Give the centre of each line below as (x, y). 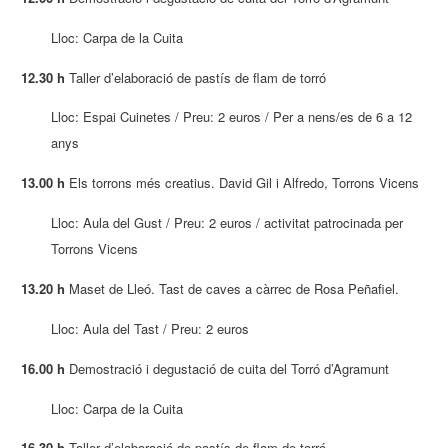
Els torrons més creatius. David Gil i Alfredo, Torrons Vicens (242, 183)
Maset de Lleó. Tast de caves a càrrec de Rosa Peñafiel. (232, 288)
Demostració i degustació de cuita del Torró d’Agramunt (227, 368)
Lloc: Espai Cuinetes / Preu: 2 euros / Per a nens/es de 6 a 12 (232, 117)
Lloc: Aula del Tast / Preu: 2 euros (150, 328)
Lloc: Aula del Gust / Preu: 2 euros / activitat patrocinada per (227, 223)
